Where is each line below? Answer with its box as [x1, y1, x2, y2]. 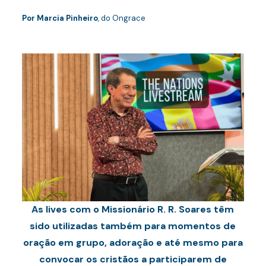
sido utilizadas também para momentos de [30, 220, 236, 232]
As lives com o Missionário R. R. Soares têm [31, 203, 235, 216]
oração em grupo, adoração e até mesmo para [23, 236, 243, 249]
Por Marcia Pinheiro [21, 13, 98, 23]
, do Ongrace [97, 13, 145, 23]
